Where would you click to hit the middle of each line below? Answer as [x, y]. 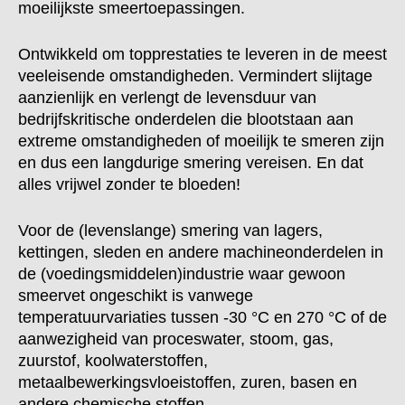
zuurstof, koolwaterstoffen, [113, 361]
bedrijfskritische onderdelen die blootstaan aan [186, 119]
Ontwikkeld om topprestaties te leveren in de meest [202, 54]
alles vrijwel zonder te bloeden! [139, 184]
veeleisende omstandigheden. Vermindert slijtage [195, 76]
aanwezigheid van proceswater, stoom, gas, [176, 339]
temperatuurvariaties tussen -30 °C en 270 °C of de [202, 317]
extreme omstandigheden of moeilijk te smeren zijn [201, 141]
